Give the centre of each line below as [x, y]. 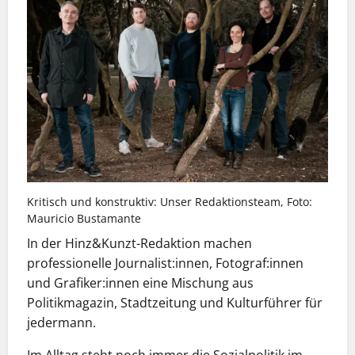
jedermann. [61, 322]
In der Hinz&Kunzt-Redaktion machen [139, 243]
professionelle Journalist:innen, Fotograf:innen [165, 263]
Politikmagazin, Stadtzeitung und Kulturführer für [175, 302]
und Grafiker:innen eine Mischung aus [140, 282]
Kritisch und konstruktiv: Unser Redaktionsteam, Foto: [170, 202]
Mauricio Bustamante [84, 219]
